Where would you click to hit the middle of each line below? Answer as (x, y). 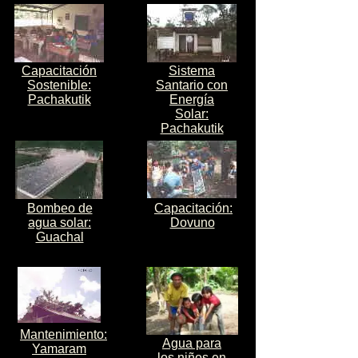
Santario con (192, 85)
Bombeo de (60, 208)
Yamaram (59, 349)
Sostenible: (59, 85)
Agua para (192, 343)
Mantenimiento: (64, 334)
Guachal (60, 237)
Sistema (192, 71)
